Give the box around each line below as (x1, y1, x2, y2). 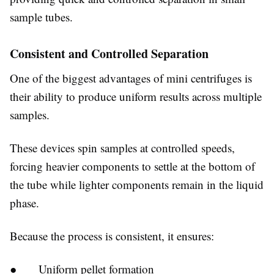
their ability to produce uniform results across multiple (10, 88, 262, 104)
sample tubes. (10, 9, 73, 24)
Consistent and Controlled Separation (10, 44, 209, 62)
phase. (10, 194, 39, 210)
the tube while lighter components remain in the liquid (10, 176, 264, 192)
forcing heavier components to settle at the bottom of (10, 158, 255, 174)
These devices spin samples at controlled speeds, (10, 139, 235, 155)
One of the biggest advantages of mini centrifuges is (10, 70, 252, 86)
